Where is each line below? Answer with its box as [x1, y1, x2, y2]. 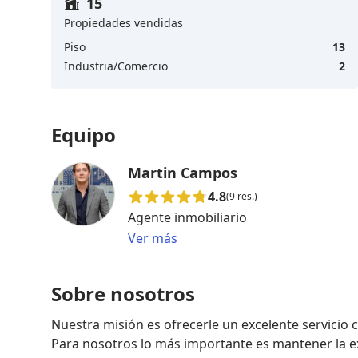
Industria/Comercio [64, 58, 168, 74]
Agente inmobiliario [128, 208, 247, 226]
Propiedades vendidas [64, 14, 183, 30]
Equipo [51, 121, 116, 148]
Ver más [128, 229, 177, 247]
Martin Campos [128, 162, 237, 182]
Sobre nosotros [51, 280, 195, 307]
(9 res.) [226, 189, 257, 203]
